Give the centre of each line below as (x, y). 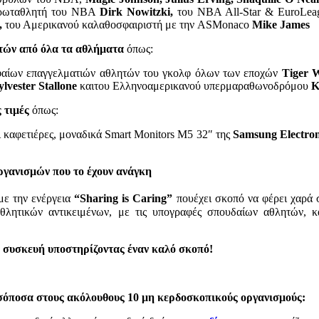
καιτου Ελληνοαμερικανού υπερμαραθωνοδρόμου (193, 86)
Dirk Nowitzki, (137, 12)
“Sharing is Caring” (125, 199)
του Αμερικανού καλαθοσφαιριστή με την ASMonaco (129, 25)
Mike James (281, 25)
